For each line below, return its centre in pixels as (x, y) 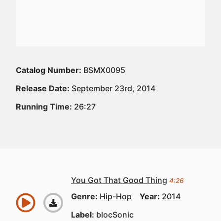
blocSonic (115, 215)
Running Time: (44, 107)
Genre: (85, 196)
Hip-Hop (116, 196)
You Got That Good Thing (119, 180)
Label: (84, 215)
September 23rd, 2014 (112, 88)
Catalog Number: (49, 70)
